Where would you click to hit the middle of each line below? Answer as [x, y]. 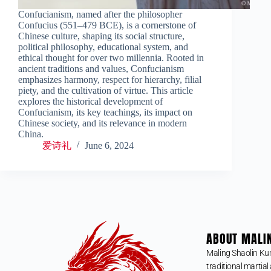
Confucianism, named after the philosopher [100, 14]
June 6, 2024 [109, 145]
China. [31, 134]
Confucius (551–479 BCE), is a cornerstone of [107, 25]
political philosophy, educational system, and [103, 47]
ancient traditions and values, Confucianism [101, 68]
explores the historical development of [90, 101]
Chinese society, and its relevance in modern [103, 123]
